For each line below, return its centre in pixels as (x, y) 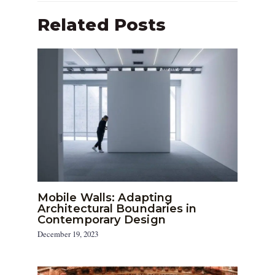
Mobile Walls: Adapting (105, 197)
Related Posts (102, 25)
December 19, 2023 (68, 234)
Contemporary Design (102, 219)
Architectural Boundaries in (117, 208)
